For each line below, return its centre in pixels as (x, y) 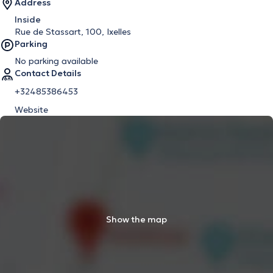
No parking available (56, 61)
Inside (28, 19)
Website (31, 110)
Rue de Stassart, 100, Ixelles (73, 32)
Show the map (136, 219)
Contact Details (48, 73)
